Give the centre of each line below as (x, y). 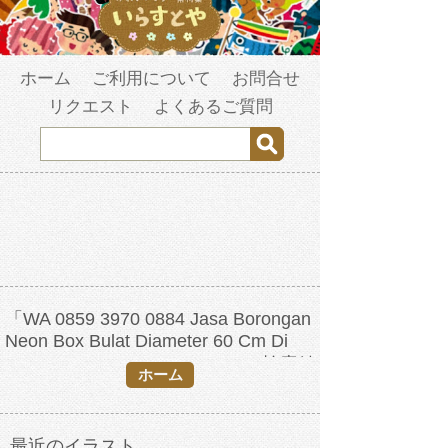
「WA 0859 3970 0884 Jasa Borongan (158, 319)
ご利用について (151, 79)
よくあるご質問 (213, 107)
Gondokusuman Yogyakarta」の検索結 (160, 364)
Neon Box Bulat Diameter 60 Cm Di (146, 341)
